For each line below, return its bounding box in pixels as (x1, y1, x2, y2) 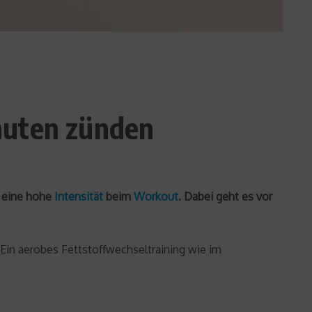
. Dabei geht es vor (178, 189, 272, 203)
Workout (134, 189, 178, 203)
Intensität (54, 189, 103, 203)
